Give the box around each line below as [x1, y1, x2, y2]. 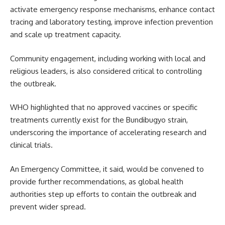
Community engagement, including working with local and [10, 53, 205, 63]
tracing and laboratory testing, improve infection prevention [10, 17, 213, 27]
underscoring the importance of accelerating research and [10, 128, 206, 138]
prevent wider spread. [10, 201, 86, 211]
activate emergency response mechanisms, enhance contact [10, 5, 215, 15]
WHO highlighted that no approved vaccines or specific [10, 102, 197, 113]
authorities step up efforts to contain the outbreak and [10, 189, 196, 199]
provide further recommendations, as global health [10, 176, 183, 186]
